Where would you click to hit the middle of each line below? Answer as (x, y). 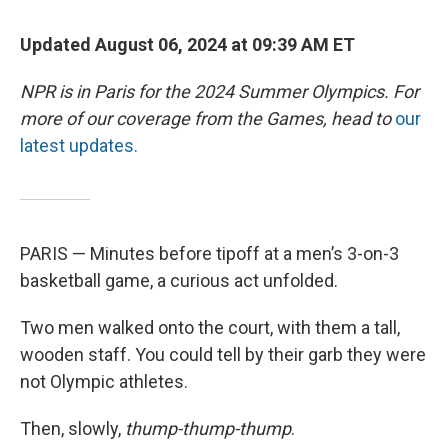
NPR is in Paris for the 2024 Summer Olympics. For (219, 92)
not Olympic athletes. (104, 382)
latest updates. (79, 146)
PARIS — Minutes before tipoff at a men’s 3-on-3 (209, 254)
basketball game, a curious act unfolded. (179, 281)
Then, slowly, (72, 429)
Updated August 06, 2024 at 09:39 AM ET (187, 45)
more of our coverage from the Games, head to (205, 119)
